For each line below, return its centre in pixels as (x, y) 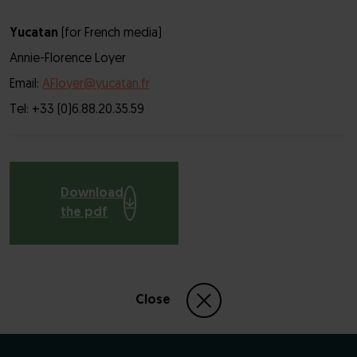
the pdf (84, 213)
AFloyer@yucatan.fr (96, 84)
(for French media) (112, 33)
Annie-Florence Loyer (68, 59)
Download (92, 194)
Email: (26, 84)
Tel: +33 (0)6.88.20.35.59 (77, 110)
